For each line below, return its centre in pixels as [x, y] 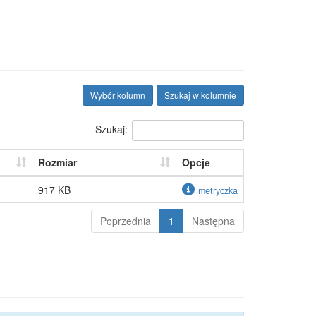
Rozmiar [57, 162]
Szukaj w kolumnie [200, 95]
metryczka [218, 190]
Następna [213, 221]
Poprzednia [126, 221]
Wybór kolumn [118, 95]
